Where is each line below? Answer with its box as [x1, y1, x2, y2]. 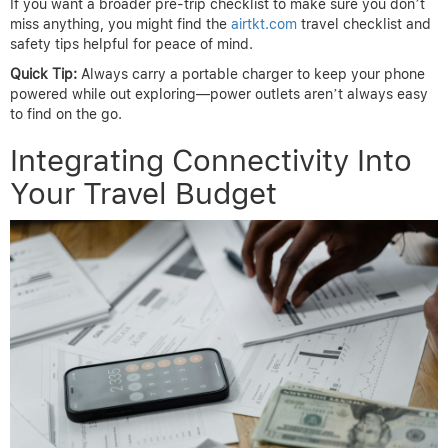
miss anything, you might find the [10, 15, 231, 32]
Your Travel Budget [10, 174, 277, 211]
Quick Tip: [10, 65, 77, 82]
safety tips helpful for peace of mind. [10, 35, 253, 52]
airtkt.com [231, 15, 297, 32]
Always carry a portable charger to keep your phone [77, 65, 425, 82]
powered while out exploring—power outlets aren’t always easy [10, 85, 428, 102]
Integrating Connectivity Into [10, 141, 412, 178]
